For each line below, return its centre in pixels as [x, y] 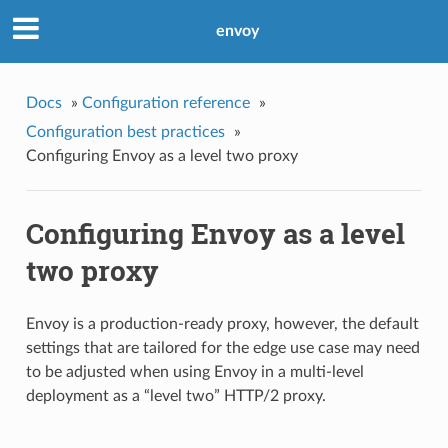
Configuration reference [165, 102]
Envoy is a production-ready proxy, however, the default [222, 324]
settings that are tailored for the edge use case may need [222, 348]
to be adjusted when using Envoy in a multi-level [194, 372]
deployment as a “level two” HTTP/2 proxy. [175, 396]
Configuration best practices [125, 131]
